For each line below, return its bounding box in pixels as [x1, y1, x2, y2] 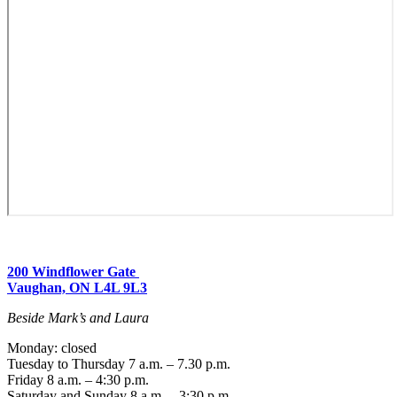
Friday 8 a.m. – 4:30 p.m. [7, 371, 152, 387]
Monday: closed [7, 339, 97, 355]
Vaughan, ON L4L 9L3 [7, 279, 147, 295]
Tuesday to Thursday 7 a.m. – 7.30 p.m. [7, 355, 234, 371]
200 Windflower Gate [7, 263, 139, 279]
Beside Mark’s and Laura [7, 309, 149, 325]
